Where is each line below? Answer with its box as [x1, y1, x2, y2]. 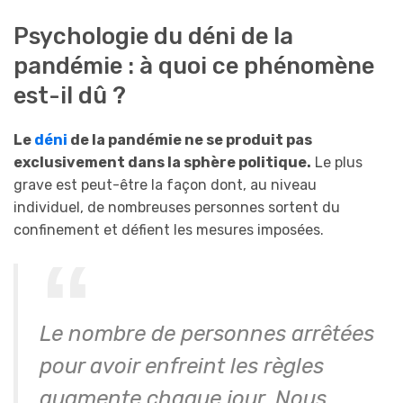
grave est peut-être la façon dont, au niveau [13, 175, 317, 193]
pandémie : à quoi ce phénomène [13, 52, 374, 80]
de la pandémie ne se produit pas [67, 130, 312, 148]
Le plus [311, 153, 363, 171]
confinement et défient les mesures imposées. [13, 220, 324, 238]
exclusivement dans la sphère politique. [13, 153, 311, 171]
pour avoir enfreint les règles [40, 354, 324, 380]
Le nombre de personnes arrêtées [40, 321, 374, 347]
